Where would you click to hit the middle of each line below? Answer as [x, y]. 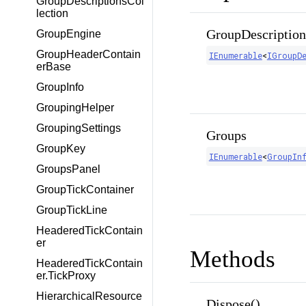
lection [52, 13]
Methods [232, 259]
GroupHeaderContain [88, 54]
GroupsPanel [68, 169]
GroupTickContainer [85, 190]
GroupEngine [69, 34]
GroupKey [61, 149]
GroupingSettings [79, 128]
